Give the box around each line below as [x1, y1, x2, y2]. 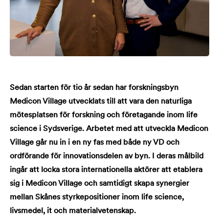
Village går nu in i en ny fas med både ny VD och [10, 139, 179, 147]
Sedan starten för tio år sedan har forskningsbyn [10, 84, 178, 92]
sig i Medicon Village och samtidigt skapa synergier [10, 180, 189, 188]
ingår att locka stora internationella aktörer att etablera [10, 166, 202, 174]
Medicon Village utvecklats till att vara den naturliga [10, 98, 192, 106]
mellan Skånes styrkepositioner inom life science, [10, 194, 184, 201]
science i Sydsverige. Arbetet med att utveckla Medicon [10, 125, 208, 133]
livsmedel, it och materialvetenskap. [10, 207, 136, 215]
